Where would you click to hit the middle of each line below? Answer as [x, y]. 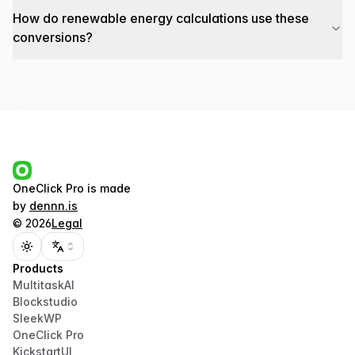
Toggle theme [64, 253]
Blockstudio [45, 302]
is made [107, 188]
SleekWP [37, 318]
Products [38, 268]
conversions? [53, 37]
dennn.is [53, 206]
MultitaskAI [44, 285]
